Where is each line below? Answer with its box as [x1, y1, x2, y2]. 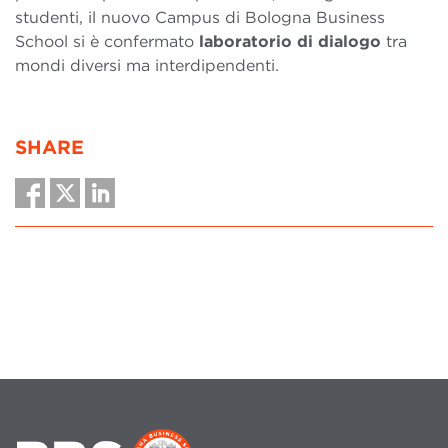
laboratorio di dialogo [199, 32, 381, 52]
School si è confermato [15, 32, 199, 52]
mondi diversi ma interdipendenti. [15, 56, 279, 76]
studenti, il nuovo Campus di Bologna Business [15, 8, 385, 28]
